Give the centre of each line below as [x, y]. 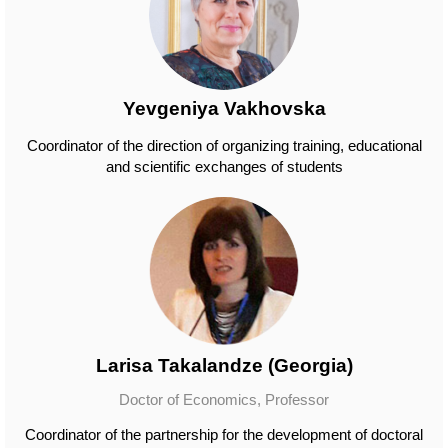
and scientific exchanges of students [224, 166]
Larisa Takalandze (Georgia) [224, 365]
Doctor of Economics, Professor [224, 399]
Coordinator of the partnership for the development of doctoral [224, 434]
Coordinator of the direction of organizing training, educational [224, 145]
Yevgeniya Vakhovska [224, 108]
